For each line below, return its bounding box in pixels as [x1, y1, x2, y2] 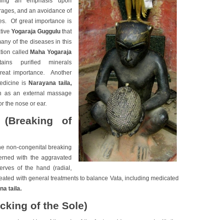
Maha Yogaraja [30, 49, 72, 55]
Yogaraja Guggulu [11, 28, 62, 35]
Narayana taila [28, 80, 71, 86]
